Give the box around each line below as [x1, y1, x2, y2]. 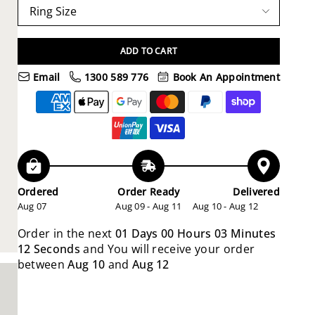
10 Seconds [17, 240, 80, 257]
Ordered [17, 184, 59, 198]
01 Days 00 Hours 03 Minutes [115, 225, 276, 241]
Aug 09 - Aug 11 [115, 199, 182, 212]
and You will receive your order [80, 240, 255, 257]
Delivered [233, 184, 280, 198]
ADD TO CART [120, 45, 178, 58]
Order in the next [17, 225, 115, 241]
